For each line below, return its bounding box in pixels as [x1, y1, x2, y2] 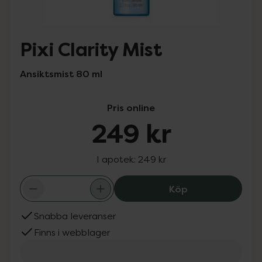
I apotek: [96, 153, 138, 165]
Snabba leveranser [34, 210, 116, 222]
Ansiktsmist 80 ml [20, 67, 102, 80]
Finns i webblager [34, 226, 110, 238]
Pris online [107, 101, 155, 114]
